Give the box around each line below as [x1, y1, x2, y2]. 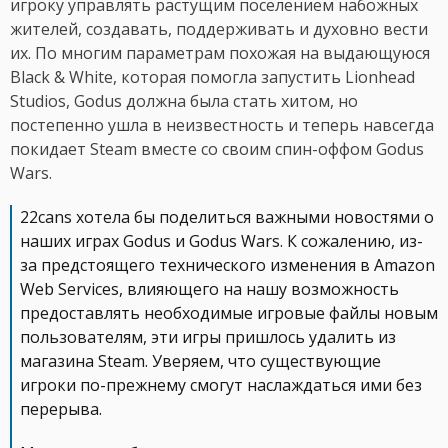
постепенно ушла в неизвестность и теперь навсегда [10, 114, 434, 137]
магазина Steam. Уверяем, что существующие [20, 350, 381, 373]
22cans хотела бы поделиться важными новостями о [20, 206, 434, 229]
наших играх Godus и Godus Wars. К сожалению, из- [20, 230, 423, 253]
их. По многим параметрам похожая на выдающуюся [10, 42, 430, 65]
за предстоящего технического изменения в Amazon [20, 254, 435, 277]
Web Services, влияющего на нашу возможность [20, 278, 399, 301]
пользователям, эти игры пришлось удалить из [20, 326, 396, 349]
